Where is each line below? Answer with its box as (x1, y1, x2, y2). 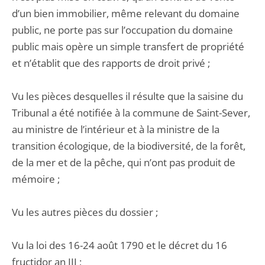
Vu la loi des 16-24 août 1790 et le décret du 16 (12, 238, 227, 252)
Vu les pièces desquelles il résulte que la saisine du (12, 89, 243, 103)
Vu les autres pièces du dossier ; (12, 205, 158, 219)
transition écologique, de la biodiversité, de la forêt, (12, 139, 245, 153)
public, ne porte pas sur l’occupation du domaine (12, 23, 233, 37)
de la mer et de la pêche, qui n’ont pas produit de (12, 156, 235, 169)
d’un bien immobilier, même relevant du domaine (12, 7, 240, 20)
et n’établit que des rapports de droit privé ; (12, 56, 210, 70)
